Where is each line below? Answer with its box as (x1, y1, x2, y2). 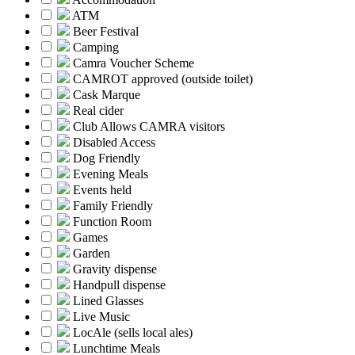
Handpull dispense (73, 277, 166, 292)
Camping (73, 40, 119, 54)
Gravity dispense (73, 261, 157, 276)
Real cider (73, 103, 124, 117)
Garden (73, 246, 110, 260)
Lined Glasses (73, 293, 143, 307)
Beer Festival (73, 24, 139, 38)
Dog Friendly (73, 151, 140, 165)
